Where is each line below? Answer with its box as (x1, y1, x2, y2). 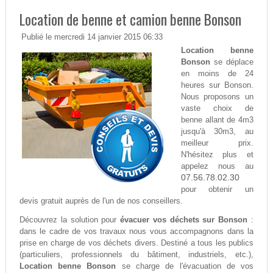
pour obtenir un (180, 185, 254, 194)
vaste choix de (180, 104, 254, 113)
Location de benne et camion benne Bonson (19, 8, 241, 30)
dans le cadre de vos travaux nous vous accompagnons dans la (19, 227, 254, 236)
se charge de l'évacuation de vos (116, 261, 254, 271)
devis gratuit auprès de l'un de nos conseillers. (19, 196, 183, 206)
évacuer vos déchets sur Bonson (120, 215, 248, 225)
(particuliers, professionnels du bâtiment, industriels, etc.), (19, 250, 254, 260)
